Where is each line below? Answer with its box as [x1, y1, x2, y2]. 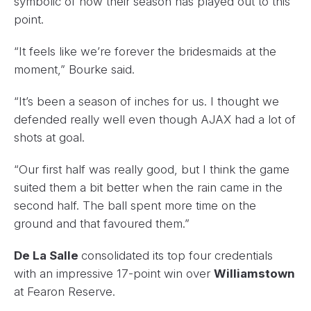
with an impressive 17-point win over [14, 267, 214, 280]
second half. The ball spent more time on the [14, 199, 256, 212]
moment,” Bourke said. [14, 62, 135, 76]
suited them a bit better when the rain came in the [14, 180, 283, 194]
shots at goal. [14, 131, 85, 144]
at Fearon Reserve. [14, 285, 115, 299]
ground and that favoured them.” [14, 217, 190, 230]
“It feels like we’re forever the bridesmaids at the [14, 44, 276, 58]
